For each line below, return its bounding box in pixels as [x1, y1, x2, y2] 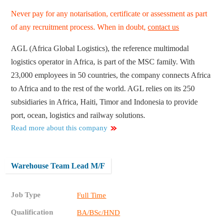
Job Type [11, 191, 41, 199]
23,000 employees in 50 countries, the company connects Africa [11, 71, 211, 80]
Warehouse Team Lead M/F [11, 162, 106, 170]
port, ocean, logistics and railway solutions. [11, 111, 146, 120]
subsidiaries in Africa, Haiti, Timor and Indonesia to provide [11, 98, 198, 107]
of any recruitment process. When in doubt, [11, 23, 148, 32]
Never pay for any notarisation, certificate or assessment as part [11, 9, 208, 18]
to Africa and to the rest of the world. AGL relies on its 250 [11, 84, 195, 93]
